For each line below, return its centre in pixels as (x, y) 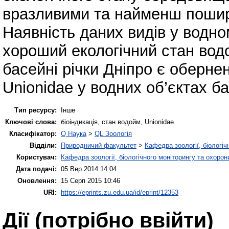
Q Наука (74, 133)
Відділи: (43, 145)
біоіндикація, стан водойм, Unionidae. (118, 122)
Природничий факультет (99, 145)
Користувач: (37, 157)
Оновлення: (37, 180)
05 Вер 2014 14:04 (89, 169)
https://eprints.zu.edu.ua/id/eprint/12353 (120, 192)
